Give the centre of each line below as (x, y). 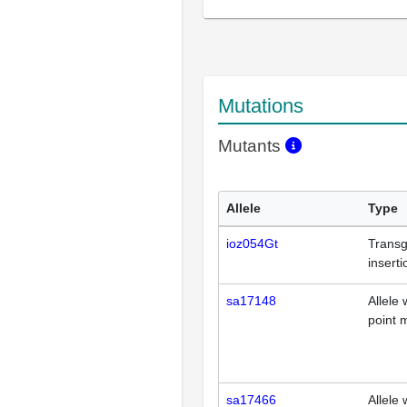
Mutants (252, 146)
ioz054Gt (252, 243)
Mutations (261, 106)
